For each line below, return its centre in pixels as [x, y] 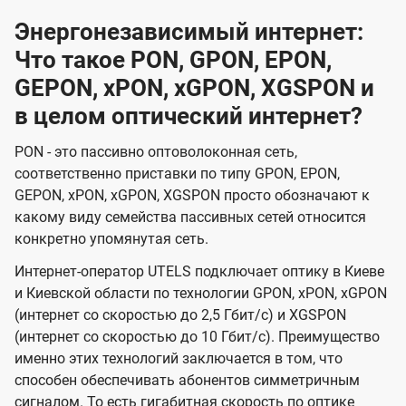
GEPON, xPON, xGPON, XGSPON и [194, 88]
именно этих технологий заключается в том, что [179, 359]
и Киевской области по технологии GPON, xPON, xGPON [201, 294]
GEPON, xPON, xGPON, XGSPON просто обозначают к [192, 196]
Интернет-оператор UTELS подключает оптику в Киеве [199, 272]
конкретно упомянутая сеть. [111, 239]
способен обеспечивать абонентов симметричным [187, 381]
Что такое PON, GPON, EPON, [173, 60]
